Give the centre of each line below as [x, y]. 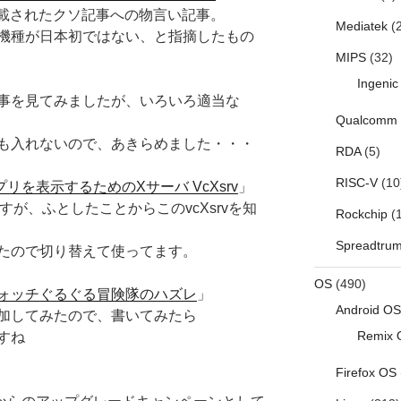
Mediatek [361, 26]
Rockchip [361, 214]
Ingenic [377, 84]
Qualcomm [366, 120]
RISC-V [356, 183]
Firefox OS [366, 373]
